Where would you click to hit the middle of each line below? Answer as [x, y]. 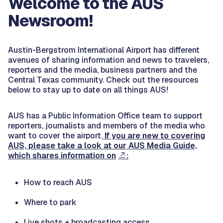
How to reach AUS [58, 182]
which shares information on [62, 155]
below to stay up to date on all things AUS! [88, 90]
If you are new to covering [155, 135]
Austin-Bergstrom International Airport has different [104, 50]
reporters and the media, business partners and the [103, 70]
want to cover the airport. [55, 135]
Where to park [50, 202]
